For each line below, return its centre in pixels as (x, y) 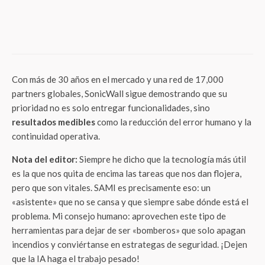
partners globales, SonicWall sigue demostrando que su (119, 93)
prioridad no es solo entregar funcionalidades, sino (111, 108)
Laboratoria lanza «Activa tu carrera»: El (163, 9)
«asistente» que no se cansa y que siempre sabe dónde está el (130, 202)
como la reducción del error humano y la (173, 122)
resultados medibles (54, 122)
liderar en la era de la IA (131, 31)
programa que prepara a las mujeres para (166, 20)
